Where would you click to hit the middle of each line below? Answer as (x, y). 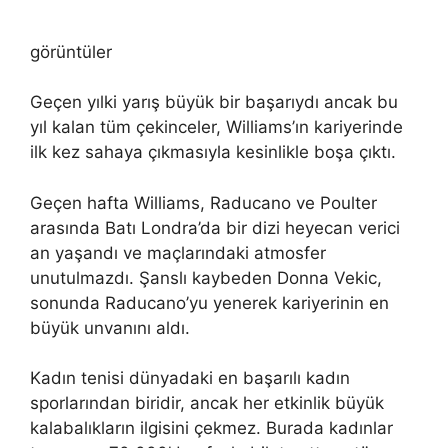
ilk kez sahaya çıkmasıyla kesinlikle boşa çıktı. (213, 152)
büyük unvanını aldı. (110, 327)
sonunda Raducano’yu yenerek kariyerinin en (209, 302)
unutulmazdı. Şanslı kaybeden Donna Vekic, (206, 277)
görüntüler (71, 51)
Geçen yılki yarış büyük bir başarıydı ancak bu (214, 102)
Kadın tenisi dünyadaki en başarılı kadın (190, 378)
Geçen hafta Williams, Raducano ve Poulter (203, 202)
